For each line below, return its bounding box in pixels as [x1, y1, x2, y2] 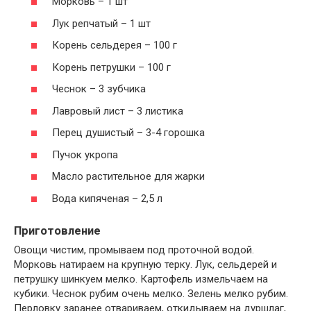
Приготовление [14, 224, 101, 237]
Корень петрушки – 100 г [52, 60, 171, 74]
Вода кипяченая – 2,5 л [52, 192, 162, 205]
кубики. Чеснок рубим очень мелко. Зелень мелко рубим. [14, 287, 288, 301]
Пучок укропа [52, 148, 118, 161]
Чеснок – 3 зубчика [52, 83, 146, 96]
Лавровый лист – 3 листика [52, 104, 183, 117]
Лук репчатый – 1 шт [52, 17, 151, 30]
